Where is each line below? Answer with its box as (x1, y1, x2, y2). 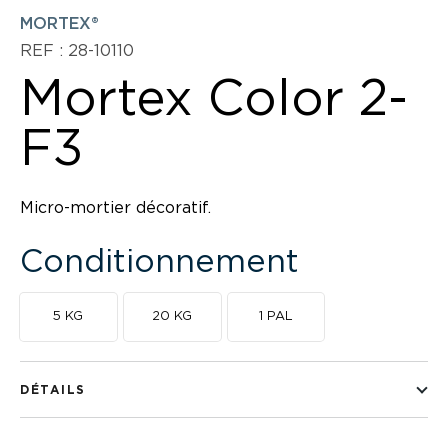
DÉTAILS (20, 384, 86, 396)
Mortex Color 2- (20, 75, 408, 125)
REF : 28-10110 (20, 43, 134, 59)
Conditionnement (20, 246, 299, 278)
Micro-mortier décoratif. (20, 200, 211, 216)
